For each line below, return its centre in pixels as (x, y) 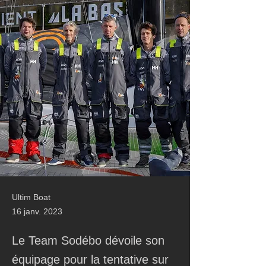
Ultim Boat (31, 197)
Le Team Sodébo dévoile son (88, 240)
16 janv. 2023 (37, 211)
